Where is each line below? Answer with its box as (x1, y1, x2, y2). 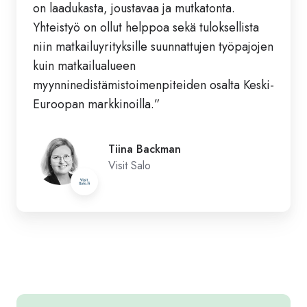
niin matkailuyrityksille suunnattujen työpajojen (33, 37, 273, 56)
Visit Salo (108, 157, 151, 173)
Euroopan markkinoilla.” (33, 95, 160, 113)
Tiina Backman (108, 140, 181, 157)
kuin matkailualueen (33, 56, 136, 75)
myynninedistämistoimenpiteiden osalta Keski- (33, 75, 274, 94)
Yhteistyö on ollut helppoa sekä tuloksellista (33, 18, 259, 36)
